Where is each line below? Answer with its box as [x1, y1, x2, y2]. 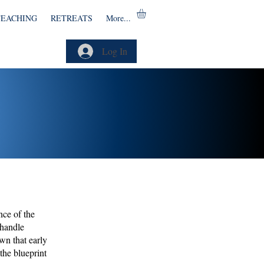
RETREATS [51, 12, 93, 24]
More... [106, 12, 131, 24]
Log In [102, 44, 128, 57]
